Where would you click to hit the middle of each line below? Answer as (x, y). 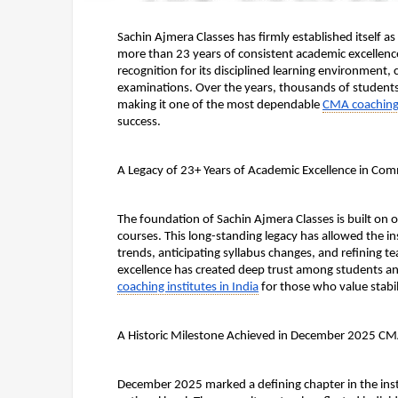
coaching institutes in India (188, 287)
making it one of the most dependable (220, 105)
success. (139, 122)
